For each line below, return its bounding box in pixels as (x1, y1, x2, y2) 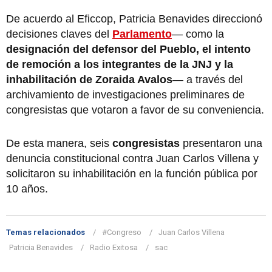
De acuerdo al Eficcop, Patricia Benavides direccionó (6, 12, 262, 25)
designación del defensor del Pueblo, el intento (6, 42, 251, 55)
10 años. (6, 182, 48, 195)
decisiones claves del (6, 27, 112, 40)
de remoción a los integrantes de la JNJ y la (6, 58, 233, 70)
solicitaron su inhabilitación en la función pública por (6, 167, 257, 180)
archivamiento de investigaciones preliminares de (6, 88, 245, 101)
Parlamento (112, 27, 172, 40)
